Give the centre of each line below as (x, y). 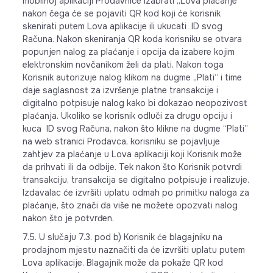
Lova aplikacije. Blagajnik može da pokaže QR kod (122, 263)
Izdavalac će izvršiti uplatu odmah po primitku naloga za (136, 193)
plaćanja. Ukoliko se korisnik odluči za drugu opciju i (127, 116)
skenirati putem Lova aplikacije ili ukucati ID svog (122, 26)
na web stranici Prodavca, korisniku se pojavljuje (121, 141)
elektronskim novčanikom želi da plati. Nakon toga (123, 65)
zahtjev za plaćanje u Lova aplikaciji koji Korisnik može (132, 154)
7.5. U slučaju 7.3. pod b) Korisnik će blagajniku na (122, 237)
